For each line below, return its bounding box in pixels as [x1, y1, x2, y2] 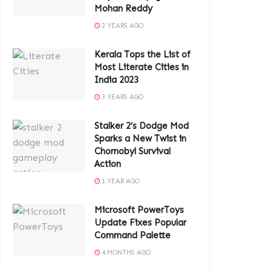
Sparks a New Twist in [94, 133, 186, 144]
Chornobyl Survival [94, 146, 171, 157]
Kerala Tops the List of [94, 49, 191, 60]
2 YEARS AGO [100, 22, 143, 30]
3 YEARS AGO [100, 93, 143, 101]
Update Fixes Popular [94, 217, 186, 228]
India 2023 [94, 74, 139, 85]
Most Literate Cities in [94, 62, 189, 73]
